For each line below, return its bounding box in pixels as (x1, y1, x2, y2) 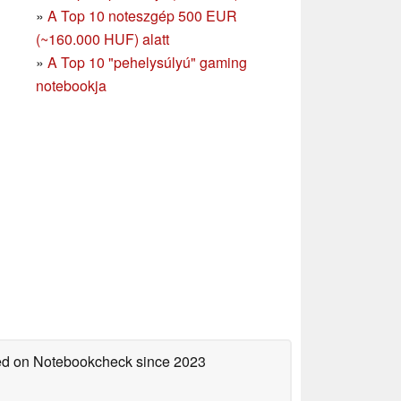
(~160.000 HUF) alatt (36, 28, 169, 49)
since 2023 (132, 350, 206, 371)
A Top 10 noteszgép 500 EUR (47, 4, 237, 26)
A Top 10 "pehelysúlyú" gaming (47, 51, 247, 73)
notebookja (36, 74, 107, 96)
